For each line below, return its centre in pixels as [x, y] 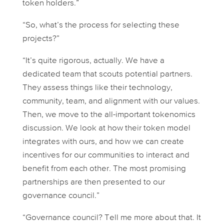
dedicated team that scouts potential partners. [107, 74]
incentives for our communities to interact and [106, 155]
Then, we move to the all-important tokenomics [109, 115]
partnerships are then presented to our [93, 182]
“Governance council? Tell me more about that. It [111, 218]
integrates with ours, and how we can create [103, 142]
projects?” [41, 39]
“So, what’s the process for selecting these [101, 25]
